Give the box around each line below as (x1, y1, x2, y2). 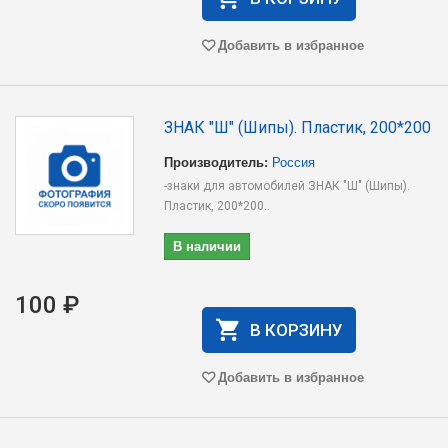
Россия (272, 152, 316, 171)
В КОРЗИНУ (249, 320, 343, 340)
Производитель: (164, 152, 269, 171)
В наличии (173, 236, 242, 255)
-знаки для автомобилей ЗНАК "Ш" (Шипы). (164, 179, 411, 193)
